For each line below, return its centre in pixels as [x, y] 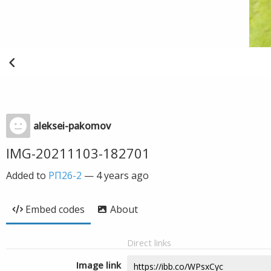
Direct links [149, 243]
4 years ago [122, 175]
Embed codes [55, 209]
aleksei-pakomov [72, 126]
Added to [27, 175]
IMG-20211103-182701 [78, 153]
